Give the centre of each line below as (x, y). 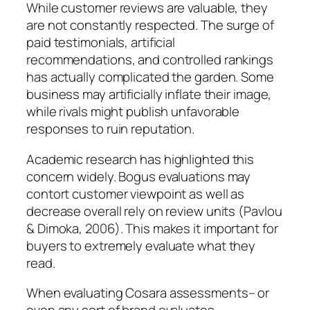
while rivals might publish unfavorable (133, 112)
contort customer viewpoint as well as (136, 193)
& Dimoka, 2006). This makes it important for (152, 228)
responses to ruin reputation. (111, 129)
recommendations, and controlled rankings (150, 60)
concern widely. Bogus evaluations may (139, 176)
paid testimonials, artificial (101, 43)
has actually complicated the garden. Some (150, 77)
